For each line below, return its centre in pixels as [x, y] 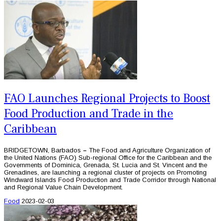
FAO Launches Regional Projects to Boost [107, 99]
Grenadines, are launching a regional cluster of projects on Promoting [105, 172]
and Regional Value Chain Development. [63, 187]
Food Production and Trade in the [89, 114]
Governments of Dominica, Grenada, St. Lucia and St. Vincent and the [106, 165]
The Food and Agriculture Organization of [149, 150]
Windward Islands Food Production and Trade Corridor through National [110, 180]
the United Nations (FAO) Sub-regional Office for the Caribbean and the [108, 157]
